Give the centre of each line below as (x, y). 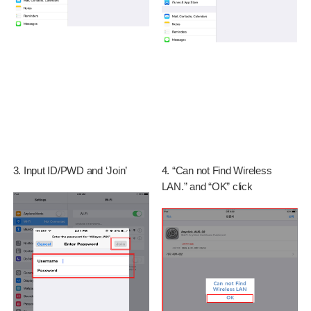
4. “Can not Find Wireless (217, 170)
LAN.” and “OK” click (207, 186)
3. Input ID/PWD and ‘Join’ (70, 170)
